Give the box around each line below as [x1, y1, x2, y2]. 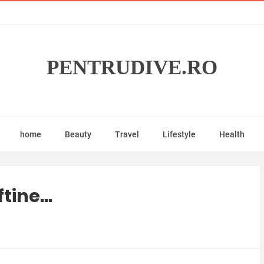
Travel [114, 130, 139, 139]
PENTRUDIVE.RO [47, 56, 217, 79]
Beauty [64, 130, 91, 139]
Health [219, 130, 245, 139]
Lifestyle [162, 130, 196, 139]
